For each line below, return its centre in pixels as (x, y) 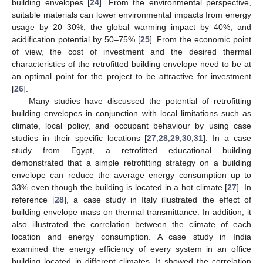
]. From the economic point (200, 39)
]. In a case (227, 138)
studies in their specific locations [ (80, 138)
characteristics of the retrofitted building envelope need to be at (131, 64)
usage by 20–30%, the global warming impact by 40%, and (131, 27)
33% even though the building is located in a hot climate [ (120, 187)
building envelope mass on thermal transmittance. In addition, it (131, 212)
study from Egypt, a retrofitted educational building (131, 150)
